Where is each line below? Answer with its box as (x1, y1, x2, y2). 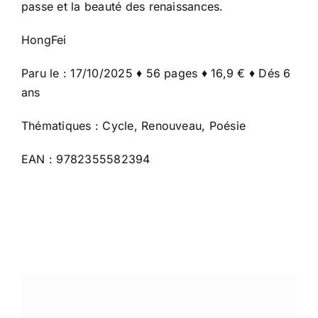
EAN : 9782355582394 (21, 152, 150, 167)
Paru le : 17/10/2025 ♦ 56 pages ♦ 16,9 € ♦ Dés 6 (21, 66, 291, 81)
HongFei (21, 33, 67, 48)
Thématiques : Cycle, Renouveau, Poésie (21, 119, 246, 133)
